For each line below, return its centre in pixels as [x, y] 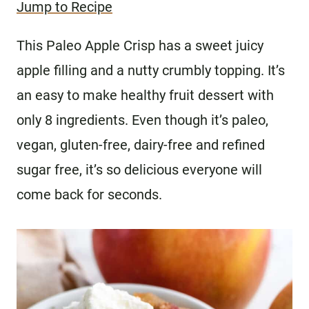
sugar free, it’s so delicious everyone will [139, 170]
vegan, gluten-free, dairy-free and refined [141, 145]
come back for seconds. [89, 195]
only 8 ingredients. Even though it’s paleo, [142, 120]
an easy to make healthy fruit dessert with [145, 95]
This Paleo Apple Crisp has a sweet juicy [140, 46]
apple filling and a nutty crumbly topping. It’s [151, 70]
